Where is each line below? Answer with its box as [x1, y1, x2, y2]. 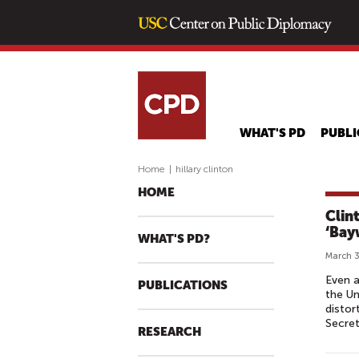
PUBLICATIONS [138, 279, 228, 292]
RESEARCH [138, 325, 201, 339]
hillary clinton [175, 163, 233, 175]
